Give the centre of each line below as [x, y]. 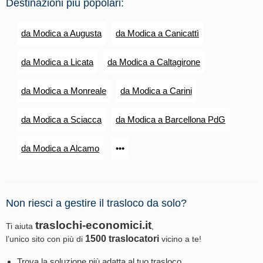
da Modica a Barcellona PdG [171, 119]
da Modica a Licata [57, 62]
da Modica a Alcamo [60, 148]
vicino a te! [180, 239]
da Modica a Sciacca [61, 119]
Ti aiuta [21, 226]
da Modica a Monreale [64, 90]
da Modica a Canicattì [157, 33]
